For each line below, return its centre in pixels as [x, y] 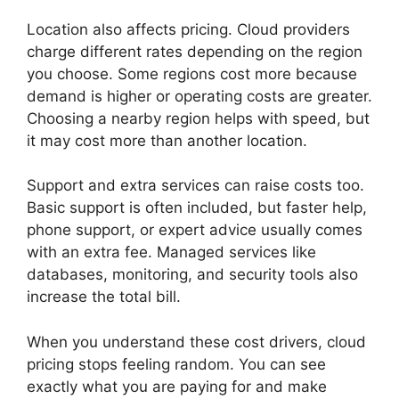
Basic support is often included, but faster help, [197, 208]
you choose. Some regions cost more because [192, 73]
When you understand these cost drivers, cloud [196, 342]
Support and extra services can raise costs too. [195, 185]
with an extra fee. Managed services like [171, 252]
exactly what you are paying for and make [177, 386]
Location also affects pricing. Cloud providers [188, 29]
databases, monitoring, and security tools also [192, 274]
